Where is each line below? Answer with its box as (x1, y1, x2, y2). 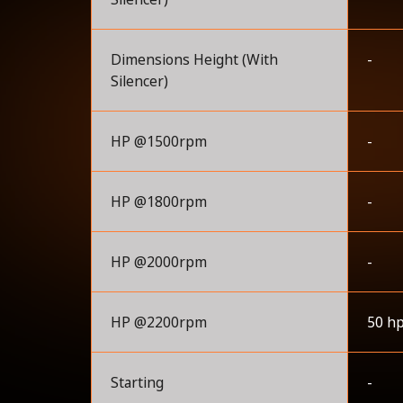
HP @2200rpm (110, 312, 207, 333)
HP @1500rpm (110, 131, 207, 152)
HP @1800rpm (110, 192, 207, 212)
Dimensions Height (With (110, 49, 278, 70)
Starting (110, 372, 164, 393)
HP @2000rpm (110, 252, 207, 273)
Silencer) (110, 71, 168, 92)
